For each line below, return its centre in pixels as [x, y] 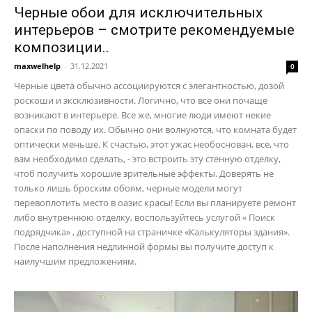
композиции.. [62, 48]
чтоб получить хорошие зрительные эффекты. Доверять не [144, 174]
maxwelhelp [37, 66]
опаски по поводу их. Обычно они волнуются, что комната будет [155, 130]
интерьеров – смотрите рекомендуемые [154, 30]
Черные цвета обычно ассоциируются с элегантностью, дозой [149, 86]
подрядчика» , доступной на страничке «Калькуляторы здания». [152, 232]
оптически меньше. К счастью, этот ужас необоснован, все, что [151, 145]
